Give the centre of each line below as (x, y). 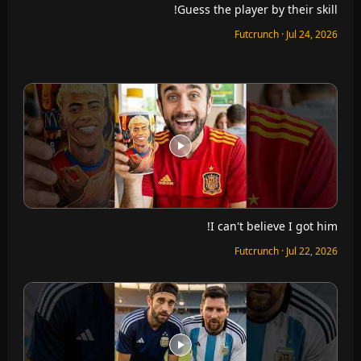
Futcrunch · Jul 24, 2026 (295, 34)
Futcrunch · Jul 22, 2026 (295, 249)
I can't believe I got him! (283, 224)
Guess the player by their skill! (266, 9)
